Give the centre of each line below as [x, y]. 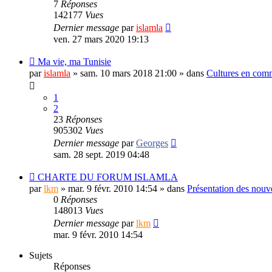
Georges [152, 143]
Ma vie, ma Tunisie [74, 61]
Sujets [41, 255]
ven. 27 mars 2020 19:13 [101, 39]
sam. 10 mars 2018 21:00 [128, 73]
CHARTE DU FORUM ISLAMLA [108, 177]
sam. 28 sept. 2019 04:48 [101, 154]
